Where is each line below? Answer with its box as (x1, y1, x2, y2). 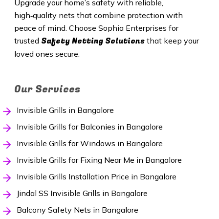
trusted (14, 35, 41, 45)
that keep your (144, 35, 199, 45)
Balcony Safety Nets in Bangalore (16, 204, 138, 215)
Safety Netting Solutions (41, 35, 145, 47)
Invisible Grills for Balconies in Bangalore (16, 121, 163, 131)
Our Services (14, 82, 80, 96)
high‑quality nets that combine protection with (14, 10, 183, 20)
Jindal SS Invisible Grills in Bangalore (16, 188, 148, 198)
